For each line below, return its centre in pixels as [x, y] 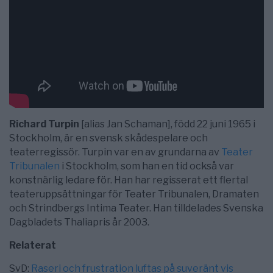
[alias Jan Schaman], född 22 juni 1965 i [167, 124]
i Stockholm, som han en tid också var [147, 166]
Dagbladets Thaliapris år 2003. [79, 222]
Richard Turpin [44, 124]
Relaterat [33, 245]
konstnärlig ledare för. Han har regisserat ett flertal [129, 180]
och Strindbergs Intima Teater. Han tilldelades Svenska [136, 208]
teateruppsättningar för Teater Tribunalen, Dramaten [134, 194]
